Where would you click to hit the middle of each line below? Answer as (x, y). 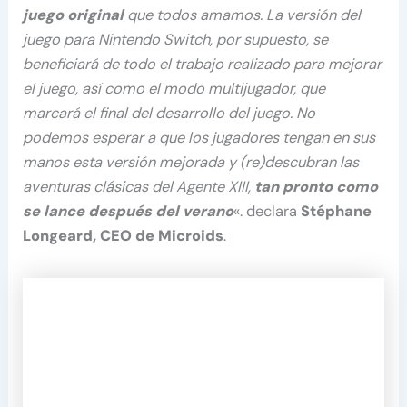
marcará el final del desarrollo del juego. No (169, 114)
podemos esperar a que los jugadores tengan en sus (199, 138)
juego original (74, 15)
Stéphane (337, 212)
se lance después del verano (129, 212)
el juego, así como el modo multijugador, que (174, 89)
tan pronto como (317, 187)
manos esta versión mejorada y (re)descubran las (191, 163)
